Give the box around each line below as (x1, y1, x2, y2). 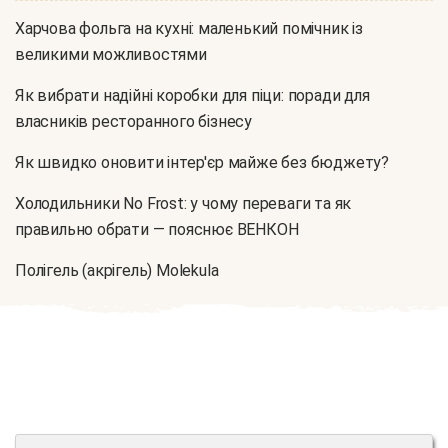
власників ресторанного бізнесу (15, 112, 253, 132)
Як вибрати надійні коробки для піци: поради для (15, 86, 370, 106)
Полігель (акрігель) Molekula (15, 261, 219, 281)
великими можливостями (15, 45, 207, 65)
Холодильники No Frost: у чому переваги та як (15, 194, 352, 214)
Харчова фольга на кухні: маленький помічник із (15, 19, 363, 39)
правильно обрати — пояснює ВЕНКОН (15, 220, 299, 240)
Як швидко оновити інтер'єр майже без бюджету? (15, 153, 389, 173)
